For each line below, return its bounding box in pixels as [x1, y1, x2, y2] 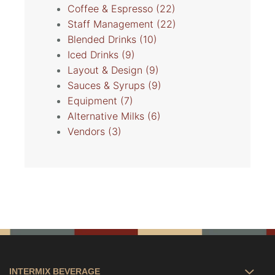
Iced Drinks [68, 48, 122, 61]
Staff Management [68, 18, 157, 31]
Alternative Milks [68, 110, 147, 123]
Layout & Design [68, 64, 145, 77]
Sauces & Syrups [68, 79, 148, 92]
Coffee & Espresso [68, 2, 156, 15]
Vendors [68, 125, 108, 138]
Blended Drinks [68, 33, 139, 46]
